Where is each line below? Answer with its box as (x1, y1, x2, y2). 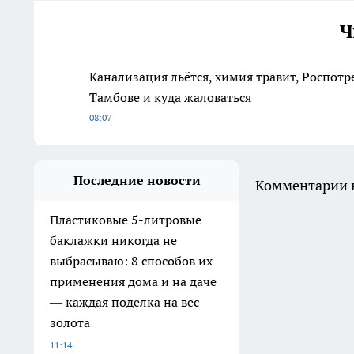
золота (50, 314, 90, 331)
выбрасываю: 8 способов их (50, 253, 213, 269)
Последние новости (73, 172, 201, 189)
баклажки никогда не (50, 232, 177, 249)
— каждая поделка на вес (50, 294, 199, 311)
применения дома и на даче (50, 273, 217, 290)
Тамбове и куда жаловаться (89, 89, 251, 106)
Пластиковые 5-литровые (50, 212, 201, 228)
